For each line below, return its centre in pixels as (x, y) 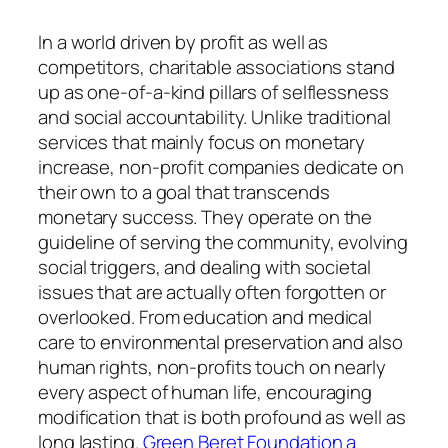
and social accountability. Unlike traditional (214, 116)
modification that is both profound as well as (222, 416)
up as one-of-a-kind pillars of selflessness (213, 91)
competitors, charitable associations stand (216, 66)
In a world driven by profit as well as (183, 41)
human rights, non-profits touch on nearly (212, 366)
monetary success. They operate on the (205, 216)
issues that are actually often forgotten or (212, 291)
